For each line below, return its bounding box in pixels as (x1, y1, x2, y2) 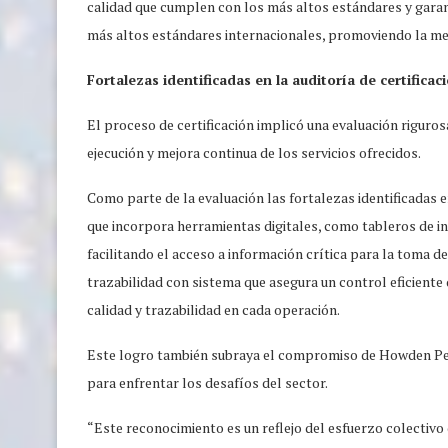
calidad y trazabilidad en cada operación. (87, 299, 340, 319)
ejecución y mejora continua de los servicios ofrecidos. (87, 142, 421, 162)
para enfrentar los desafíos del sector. (87, 372, 328, 392)
